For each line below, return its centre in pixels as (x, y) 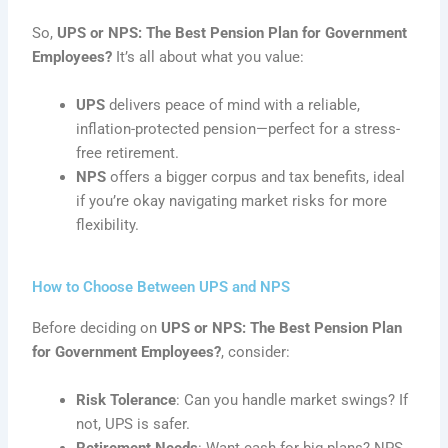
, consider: (256, 352)
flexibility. (108, 224)
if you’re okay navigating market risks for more (232, 200)
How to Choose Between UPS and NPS (161, 287)
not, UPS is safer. (133, 423)
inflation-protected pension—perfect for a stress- (238, 128)
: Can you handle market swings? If (292, 399)
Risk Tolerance (126, 399)
